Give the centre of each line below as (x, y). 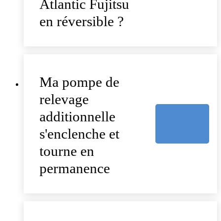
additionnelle (77, 116)
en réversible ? (82, 21)
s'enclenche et (79, 133)
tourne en (67, 151)
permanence (75, 168)
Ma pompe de (79, 82)
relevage (64, 99)
